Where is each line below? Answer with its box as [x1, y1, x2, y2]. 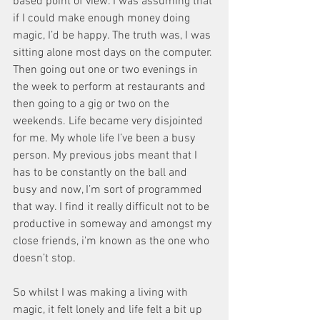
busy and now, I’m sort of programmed [13, 183, 205, 197]
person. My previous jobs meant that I [13, 149, 200, 163]
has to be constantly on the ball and [13, 166, 190, 180]
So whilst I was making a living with [13, 286, 191, 300]
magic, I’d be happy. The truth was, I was [13, 29, 214, 43]
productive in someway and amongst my [13, 217, 214, 231]
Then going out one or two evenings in [13, 63, 201, 77]
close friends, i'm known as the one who [13, 234, 212, 249]
